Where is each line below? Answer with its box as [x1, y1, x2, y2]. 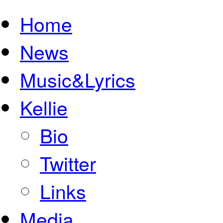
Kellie [20, 93, 68, 121]
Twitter [40, 149, 96, 177]
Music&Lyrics [20, 65, 135, 93]
